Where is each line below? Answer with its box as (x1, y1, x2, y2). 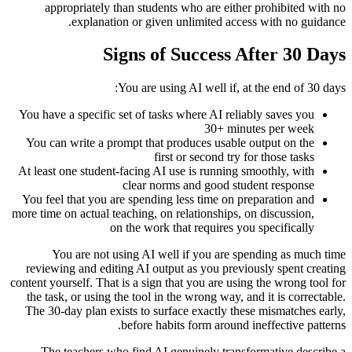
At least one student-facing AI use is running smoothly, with (18, 164, 314, 178)
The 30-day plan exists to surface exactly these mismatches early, (25, 304, 346, 318)
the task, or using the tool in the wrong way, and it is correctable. (27, 290, 346, 304)
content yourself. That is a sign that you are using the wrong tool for (10, 276, 346, 290)
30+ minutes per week (204, 122, 314, 136)
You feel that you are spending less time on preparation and (22, 192, 314, 207)
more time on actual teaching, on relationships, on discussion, (12, 207, 314, 221)
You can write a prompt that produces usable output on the (26, 136, 314, 150)
